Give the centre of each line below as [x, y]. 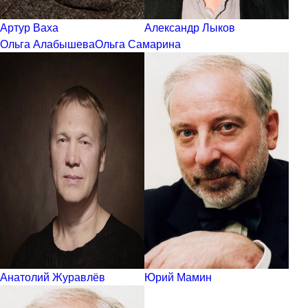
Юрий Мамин [178, 276]
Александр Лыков [190, 27]
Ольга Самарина [138, 43]
